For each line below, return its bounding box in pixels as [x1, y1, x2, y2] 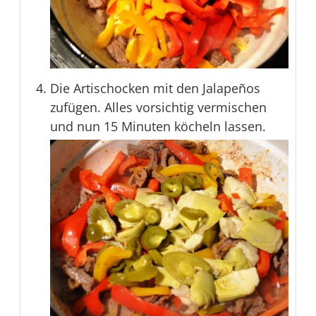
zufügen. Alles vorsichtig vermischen [49, 99, 267, 116]
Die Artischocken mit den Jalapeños [49, 80, 260, 97]
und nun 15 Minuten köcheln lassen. [49, 118, 266, 135]
